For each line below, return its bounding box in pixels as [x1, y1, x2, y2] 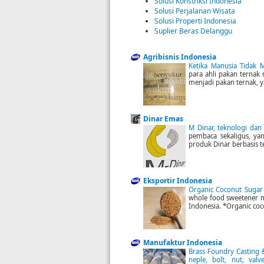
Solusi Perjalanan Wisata [154, 5, 235, 16]
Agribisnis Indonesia [143, 52, 216, 62]
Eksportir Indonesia [143, 176, 212, 186]
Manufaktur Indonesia [143, 237, 222, 248]
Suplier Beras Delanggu [154, 25, 232, 36]
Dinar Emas [143, 114, 183, 124]
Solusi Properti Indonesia [154, 15, 236, 26]
